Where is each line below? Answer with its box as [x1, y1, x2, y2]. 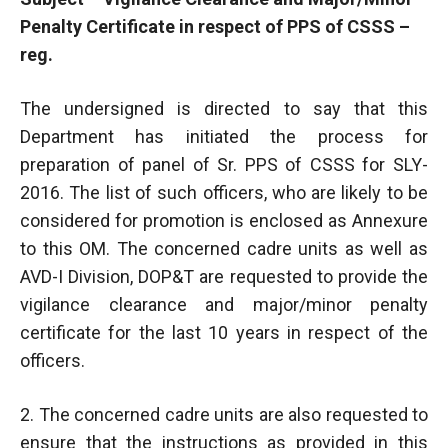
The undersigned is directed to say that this [20, 97, 428, 119]
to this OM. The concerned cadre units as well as [20, 237, 428, 259]
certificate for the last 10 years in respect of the [20, 321, 428, 343]
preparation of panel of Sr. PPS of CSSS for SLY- [20, 153, 428, 175]
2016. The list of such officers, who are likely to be [20, 181, 428, 203]
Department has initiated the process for [20, 125, 428, 147]
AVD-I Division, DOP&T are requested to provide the [20, 265, 428, 287]
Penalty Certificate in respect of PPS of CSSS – [20, 15, 410, 37]
